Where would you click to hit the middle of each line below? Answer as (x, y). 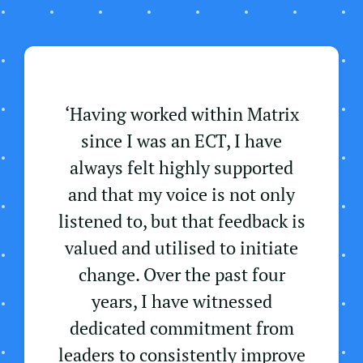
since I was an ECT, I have (181, 141)
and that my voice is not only (181, 194)
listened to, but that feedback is (181, 221)
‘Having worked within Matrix (181, 114)
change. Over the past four (181, 275)
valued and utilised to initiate (181, 248)
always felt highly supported (181, 168)
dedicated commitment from (181, 328)
